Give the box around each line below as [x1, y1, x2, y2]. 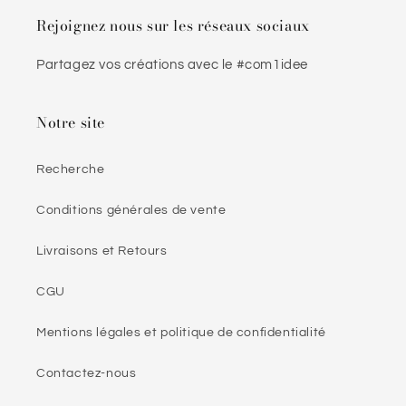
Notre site [36, 111, 105, 133]
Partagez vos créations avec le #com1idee [36, 58, 308, 72]
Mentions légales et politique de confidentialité [36, 326, 326, 339]
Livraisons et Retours [36, 245, 168, 257]
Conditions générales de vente [36, 204, 227, 217]
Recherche [36, 163, 105, 176]
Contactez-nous [36, 367, 137, 380]
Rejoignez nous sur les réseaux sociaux [36, 14, 310, 36]
